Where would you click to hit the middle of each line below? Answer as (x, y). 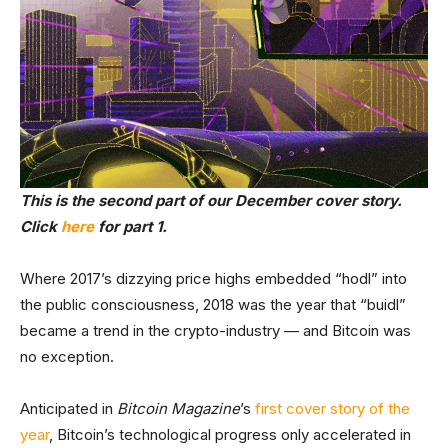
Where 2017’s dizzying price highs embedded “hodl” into (213, 279)
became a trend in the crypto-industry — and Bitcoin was (215, 331)
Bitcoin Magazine (178, 409)
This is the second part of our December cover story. (211, 201)
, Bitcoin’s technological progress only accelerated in (230, 435)
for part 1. (130, 227)
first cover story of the (332, 409)
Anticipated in (68, 409)
